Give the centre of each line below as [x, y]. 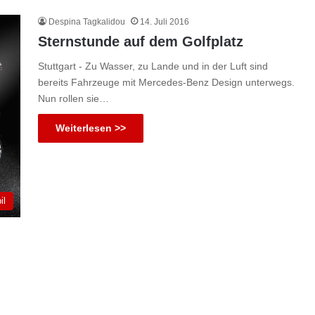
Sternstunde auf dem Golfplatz [141, 41]
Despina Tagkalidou [87, 22]
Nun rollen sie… [73, 98]
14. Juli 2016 [165, 22]
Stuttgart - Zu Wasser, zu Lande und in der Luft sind [153, 66]
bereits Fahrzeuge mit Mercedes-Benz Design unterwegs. [166, 82]
